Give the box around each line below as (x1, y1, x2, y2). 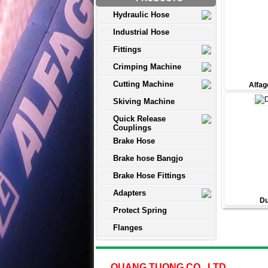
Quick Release (113, 114, 166, 124)
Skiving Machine (113, 97, 175, 106)
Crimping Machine (113, 62, 181, 72)
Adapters (113, 188, 146, 198)
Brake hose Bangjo (113, 154, 183, 163)
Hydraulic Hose (113, 10, 169, 20)
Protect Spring (113, 206, 167, 215)
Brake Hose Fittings (113, 171, 185, 181)
